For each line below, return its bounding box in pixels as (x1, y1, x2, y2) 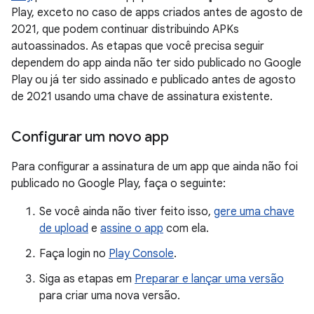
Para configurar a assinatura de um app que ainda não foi (11, 160, 298, 175)
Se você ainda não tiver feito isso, (39, 205, 214, 219)
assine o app (100, 221, 163, 236)
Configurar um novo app (11, 128, 169, 146)
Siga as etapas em (39, 272, 135, 287)
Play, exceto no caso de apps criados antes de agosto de (11, 6, 303, 20)
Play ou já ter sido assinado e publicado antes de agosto (11, 73, 296, 88)
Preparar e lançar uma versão (135, 272, 284, 287)
